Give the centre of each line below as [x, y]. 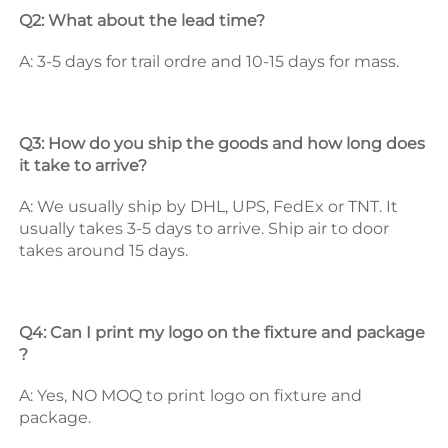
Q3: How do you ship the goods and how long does [222, 144]
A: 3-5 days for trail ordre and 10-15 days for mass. [211, 62]
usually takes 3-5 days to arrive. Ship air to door [204, 229]
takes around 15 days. [105, 251]
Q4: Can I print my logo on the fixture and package [222, 333]
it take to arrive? [85, 166]
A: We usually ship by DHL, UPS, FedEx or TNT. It [208, 207]
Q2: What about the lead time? [144, 21]
